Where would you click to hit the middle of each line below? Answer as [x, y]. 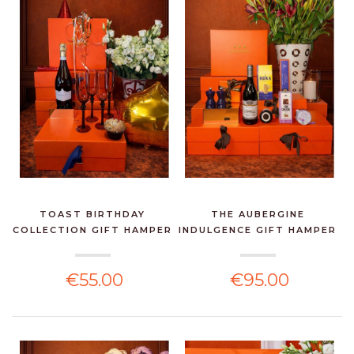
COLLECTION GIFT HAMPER [93, 230]
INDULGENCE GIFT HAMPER [258, 230]
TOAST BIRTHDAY [93, 215]
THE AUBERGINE [258, 215]
